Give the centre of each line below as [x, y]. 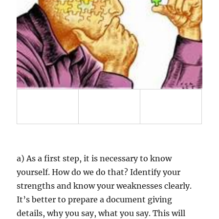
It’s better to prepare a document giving [95, 199]
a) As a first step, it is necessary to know [94, 158]
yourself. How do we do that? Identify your [99, 172]
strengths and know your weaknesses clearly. [104, 186]
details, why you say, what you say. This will [101, 213]
